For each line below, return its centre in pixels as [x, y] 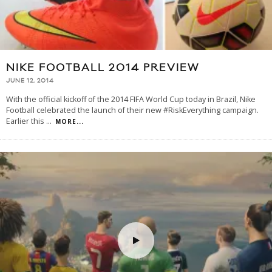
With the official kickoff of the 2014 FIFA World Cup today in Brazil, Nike [131, 100]
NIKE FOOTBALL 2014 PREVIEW [103, 68]
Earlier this [26, 121]
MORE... [70, 122]
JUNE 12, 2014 [30, 81]
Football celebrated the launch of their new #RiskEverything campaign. [132, 110]
